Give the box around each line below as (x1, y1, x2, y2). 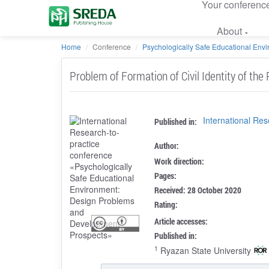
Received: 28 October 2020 (154, 184, 242, 196)
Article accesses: (154, 215, 208, 227)
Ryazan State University (158, 244, 252, 256)
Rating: (154, 198, 178, 210)
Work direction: (154, 155, 205, 167)
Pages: (154, 169, 177, 181)
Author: (154, 139, 180, 151)
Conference (92, 41, 131, 52)
